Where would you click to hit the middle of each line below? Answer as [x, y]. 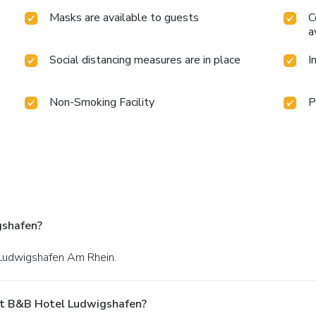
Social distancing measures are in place [145, 60]
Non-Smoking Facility [102, 102]
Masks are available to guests [124, 17]
